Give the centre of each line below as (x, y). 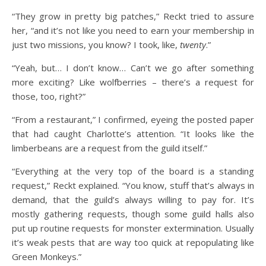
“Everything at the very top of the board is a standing (133, 171)
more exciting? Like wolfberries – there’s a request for (133, 82)
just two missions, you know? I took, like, (96, 45)
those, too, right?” (49, 96)
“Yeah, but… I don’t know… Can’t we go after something (133, 68)
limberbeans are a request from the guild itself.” (110, 148)
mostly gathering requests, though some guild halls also (133, 214)
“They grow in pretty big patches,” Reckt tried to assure (133, 16)
